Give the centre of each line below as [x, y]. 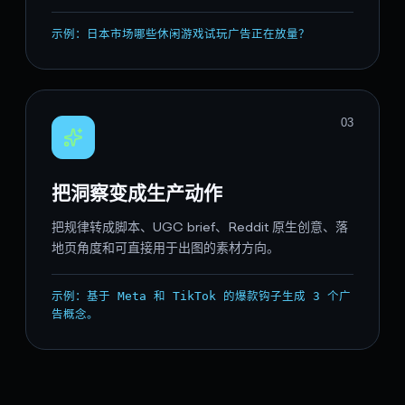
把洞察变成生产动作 [137, 193]
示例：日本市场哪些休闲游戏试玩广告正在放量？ [181, 34]
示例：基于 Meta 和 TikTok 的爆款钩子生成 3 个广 [201, 297]
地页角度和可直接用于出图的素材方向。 [165, 249]
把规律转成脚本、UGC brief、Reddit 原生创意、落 [200, 228]
